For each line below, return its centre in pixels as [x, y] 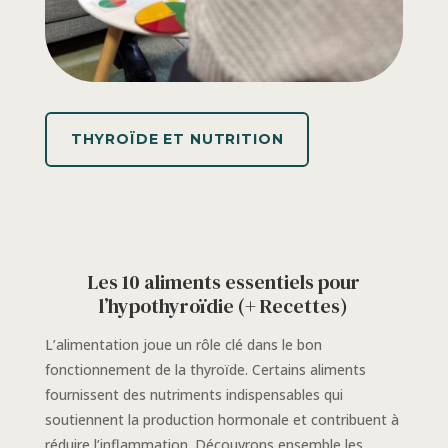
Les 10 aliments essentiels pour [224, 282]
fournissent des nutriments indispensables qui [193, 395]
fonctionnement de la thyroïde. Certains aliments [205, 370]
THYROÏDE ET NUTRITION [177, 139]
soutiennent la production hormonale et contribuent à [221, 420]
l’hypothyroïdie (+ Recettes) [224, 306]
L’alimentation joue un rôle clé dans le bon [183, 345]
